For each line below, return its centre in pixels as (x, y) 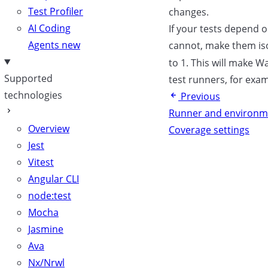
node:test (50, 196)
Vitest (41, 162)
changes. (189, 12)
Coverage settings (209, 130)
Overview (49, 129)
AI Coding (49, 28)
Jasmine (46, 229)
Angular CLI (54, 179)
